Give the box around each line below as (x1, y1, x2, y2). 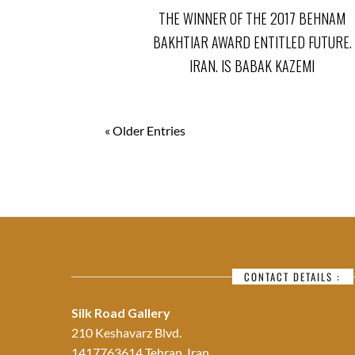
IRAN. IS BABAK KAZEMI (189, 55, 315, 76)
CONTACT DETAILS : (244, 269, 342, 285)
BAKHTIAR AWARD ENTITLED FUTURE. (152, 31, 352, 52)
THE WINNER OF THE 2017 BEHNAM (158, 7, 345, 29)
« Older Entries (105, 122, 185, 138)
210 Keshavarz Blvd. (71, 325, 181, 341)
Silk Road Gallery (71, 305, 170, 321)
